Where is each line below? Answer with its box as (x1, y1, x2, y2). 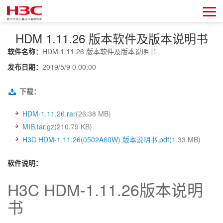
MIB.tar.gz (22, 121, 54, 131)
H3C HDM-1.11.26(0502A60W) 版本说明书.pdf (22, 134, 169, 144)
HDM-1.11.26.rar (22, 109, 76, 118)
